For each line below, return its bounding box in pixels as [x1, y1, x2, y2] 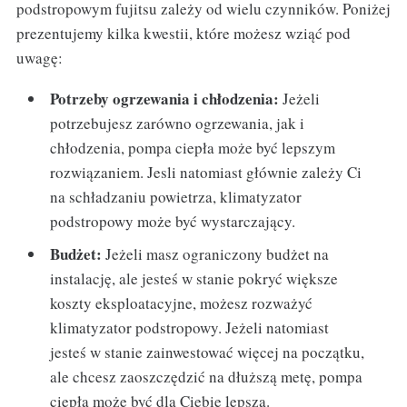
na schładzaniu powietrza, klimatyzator [50, 186, 303, 208]
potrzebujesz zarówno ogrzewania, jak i [50, 113, 305, 134]
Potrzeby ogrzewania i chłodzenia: [50, 87, 280, 111]
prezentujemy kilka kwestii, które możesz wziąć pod [15, 23, 351, 45]
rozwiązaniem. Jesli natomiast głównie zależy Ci [50, 162, 362, 184]
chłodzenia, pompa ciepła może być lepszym [50, 137, 336, 159]
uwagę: [15, 47, 63, 69]
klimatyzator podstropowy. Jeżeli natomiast [50, 316, 330, 338]
